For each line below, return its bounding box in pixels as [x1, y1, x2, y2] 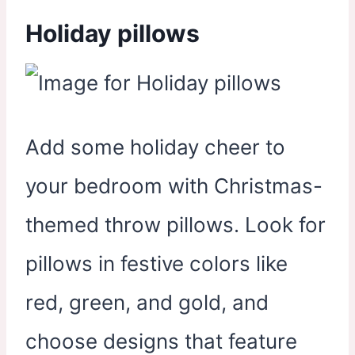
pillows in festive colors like [25, 250, 288, 276]
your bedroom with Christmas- [25, 173, 323, 198]
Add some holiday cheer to [25, 134, 285, 159]
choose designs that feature [25, 328, 297, 353]
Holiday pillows [25, 18, 200, 48]
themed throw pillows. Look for [25, 212, 326, 237]
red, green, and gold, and [25, 289, 269, 315]
